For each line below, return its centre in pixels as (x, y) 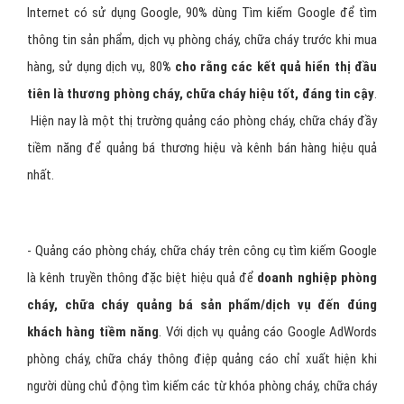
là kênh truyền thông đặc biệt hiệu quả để (142, 369)
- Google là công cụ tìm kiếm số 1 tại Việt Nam (164, 50)
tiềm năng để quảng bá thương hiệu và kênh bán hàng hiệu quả (202, 239)
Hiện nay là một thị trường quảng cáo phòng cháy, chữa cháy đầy (202, 212)
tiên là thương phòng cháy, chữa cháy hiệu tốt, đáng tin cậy (201, 185)
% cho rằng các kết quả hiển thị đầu (270, 158)
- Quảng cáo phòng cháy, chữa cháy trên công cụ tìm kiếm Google (202, 342)
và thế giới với (339, 50)
